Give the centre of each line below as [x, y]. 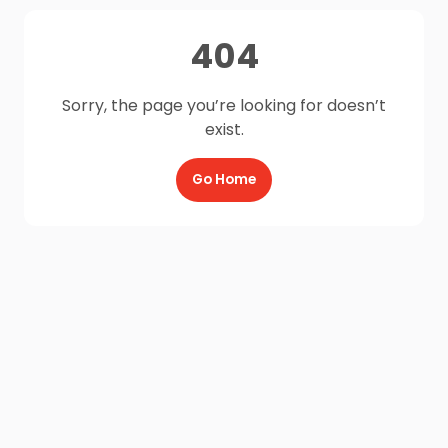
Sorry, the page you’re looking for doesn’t [224, 105]
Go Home [224, 179]
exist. [224, 129]
